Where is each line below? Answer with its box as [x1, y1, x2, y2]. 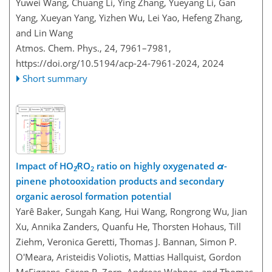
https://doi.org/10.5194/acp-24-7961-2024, [16, 56, 200, 69]
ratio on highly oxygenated [94, 160, 217, 172]
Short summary [22, 72, 88, 84]
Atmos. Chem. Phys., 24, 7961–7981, [16, 41, 171, 54]
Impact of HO [16, 160, 73, 172]
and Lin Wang [16, 26, 73, 39]
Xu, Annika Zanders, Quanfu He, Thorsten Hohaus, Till [16, 220, 241, 233]
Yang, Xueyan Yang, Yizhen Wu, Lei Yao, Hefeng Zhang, [16, 11, 243, 24]
